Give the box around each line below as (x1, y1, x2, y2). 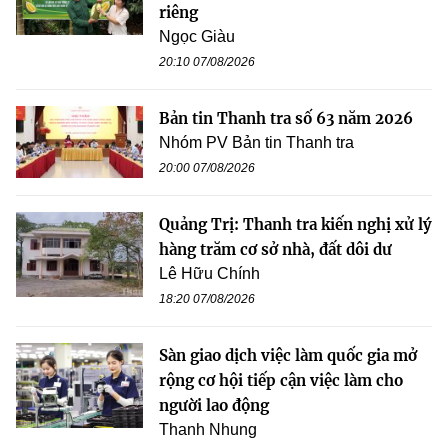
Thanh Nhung (159, 421, 257, 439)
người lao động (159, 396, 269, 416)
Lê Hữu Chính (159, 265, 260, 283)
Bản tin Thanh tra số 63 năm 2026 (159, 109, 413, 129)
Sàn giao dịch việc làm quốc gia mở (159, 346, 417, 366)
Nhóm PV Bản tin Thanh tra (159, 134, 354, 152)
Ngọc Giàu (159, 28, 235, 46)
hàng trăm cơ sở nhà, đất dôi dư (159, 240, 392, 260)
